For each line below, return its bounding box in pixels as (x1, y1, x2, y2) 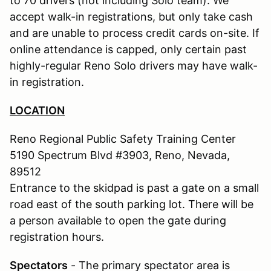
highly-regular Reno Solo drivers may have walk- (10, 59, 258, 72)
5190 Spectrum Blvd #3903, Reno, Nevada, (10, 148, 230, 162)
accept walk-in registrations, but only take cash (10, 10, 253, 23)
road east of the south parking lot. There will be (10, 197, 253, 211)
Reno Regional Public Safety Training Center (10, 132, 236, 145)
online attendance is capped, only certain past (10, 42, 247, 56)
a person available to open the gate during (10, 214, 226, 227)
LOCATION (10, 103, 65, 117)
